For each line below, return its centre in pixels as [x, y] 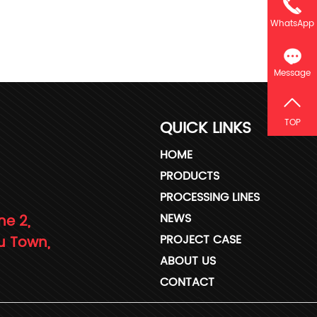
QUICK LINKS [206, 128]
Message [292, 73]
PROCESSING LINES [210, 197]
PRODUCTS [190, 176]
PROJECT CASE [201, 240]
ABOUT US [188, 261]
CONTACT [187, 282]
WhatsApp [292, 24]
